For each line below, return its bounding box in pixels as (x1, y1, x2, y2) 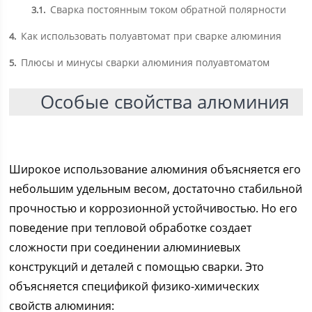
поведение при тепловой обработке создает (9, 220, 252, 235)
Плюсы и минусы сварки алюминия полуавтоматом (18, 56, 270, 69)
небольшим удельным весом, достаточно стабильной (9, 181, 303, 196)
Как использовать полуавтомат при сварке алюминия (18, 29, 282, 42)
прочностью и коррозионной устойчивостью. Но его (9, 201, 298, 216)
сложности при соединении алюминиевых (9, 240, 241, 255)
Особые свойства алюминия (40, 89, 290, 114)
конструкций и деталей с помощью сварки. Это (9, 259, 265, 274)
